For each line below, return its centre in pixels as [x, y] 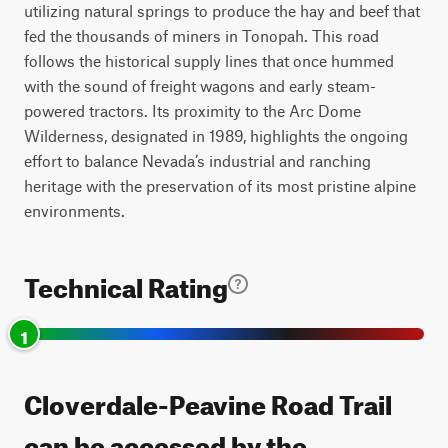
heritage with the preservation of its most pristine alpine [220, 185]
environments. [74, 210]
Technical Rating [126, 283]
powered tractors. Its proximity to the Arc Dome [192, 110]
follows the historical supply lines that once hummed [209, 60]
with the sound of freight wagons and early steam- [200, 85]
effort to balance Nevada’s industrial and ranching [197, 160]
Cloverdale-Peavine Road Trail [208, 400]
